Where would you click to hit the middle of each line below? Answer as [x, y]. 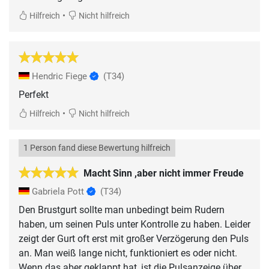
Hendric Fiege [59, 76]
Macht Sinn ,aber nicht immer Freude [164, 173]
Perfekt [34, 94]
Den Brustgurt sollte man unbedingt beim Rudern [122, 210]
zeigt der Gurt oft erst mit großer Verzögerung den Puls [134, 238]
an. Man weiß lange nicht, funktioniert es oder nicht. [128, 253]
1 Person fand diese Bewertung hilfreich [97, 148]
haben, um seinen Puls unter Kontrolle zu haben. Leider [134, 224]
